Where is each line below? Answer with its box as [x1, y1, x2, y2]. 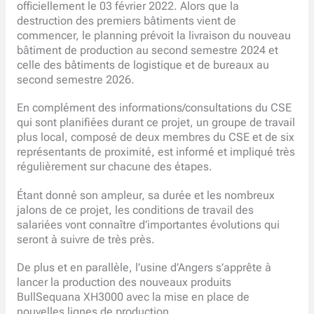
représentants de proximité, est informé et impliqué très [16, 146, 295, 159]
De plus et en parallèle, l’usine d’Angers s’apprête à [16, 261, 271, 275]
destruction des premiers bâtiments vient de [16, 14, 236, 27]
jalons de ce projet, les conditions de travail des [16, 203, 254, 217]
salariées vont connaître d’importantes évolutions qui [16, 218, 280, 231]
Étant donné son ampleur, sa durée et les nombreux [16, 189, 275, 202]
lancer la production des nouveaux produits [16, 276, 231, 289]
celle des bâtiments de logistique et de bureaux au [16, 58, 269, 71]
